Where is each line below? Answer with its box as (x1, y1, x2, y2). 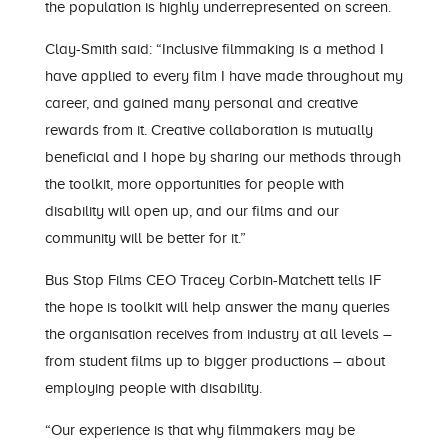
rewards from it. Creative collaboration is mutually (44, 122, 373, 138)
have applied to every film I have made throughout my (44, 68, 403, 84)
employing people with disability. (44, 380, 262, 396)
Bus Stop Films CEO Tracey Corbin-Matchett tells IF (44, 272, 381, 288)
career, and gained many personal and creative (44, 95, 358, 111)
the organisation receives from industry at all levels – (44, 326, 392, 342)
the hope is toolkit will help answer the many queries (44, 299, 390, 315)
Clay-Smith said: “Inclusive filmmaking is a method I (44, 41, 384, 57)
